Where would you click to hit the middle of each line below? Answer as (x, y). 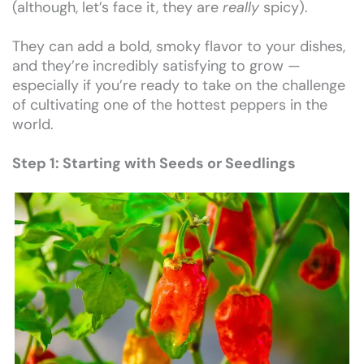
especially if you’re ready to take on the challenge (179, 86)
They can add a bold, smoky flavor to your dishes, (179, 47)
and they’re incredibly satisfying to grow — (156, 66)
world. (33, 125)
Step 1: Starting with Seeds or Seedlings (154, 164)
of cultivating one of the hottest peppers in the (170, 105)
